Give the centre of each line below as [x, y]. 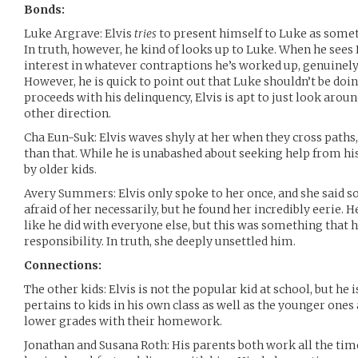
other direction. [68, 113]
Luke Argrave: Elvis [79, 34]
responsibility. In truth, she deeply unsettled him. [160, 241]
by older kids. [60, 169]
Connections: [63, 265]
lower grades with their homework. [123, 321]
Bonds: [44, 10]
